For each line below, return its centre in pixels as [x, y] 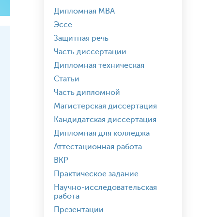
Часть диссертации [90, 52]
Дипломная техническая [99, 65]
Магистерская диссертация [105, 106]
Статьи [67, 79]
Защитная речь [81, 38]
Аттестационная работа [98, 147]
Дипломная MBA [84, 11]
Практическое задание [96, 174]
